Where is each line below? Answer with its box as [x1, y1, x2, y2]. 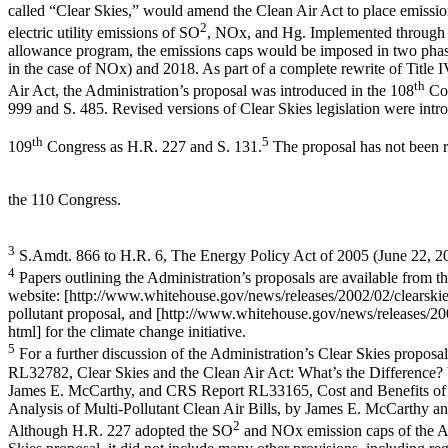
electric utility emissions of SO [8, 23, 200, 41]
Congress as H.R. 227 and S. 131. [43, 138, 262, 156]
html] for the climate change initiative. [8, 323, 246, 341]
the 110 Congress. [8, 190, 121, 208]
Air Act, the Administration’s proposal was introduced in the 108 [8, 82, 414, 100]
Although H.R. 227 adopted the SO [8, 421, 233, 439]
